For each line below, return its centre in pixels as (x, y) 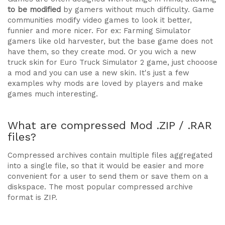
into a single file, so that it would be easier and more (106, 166)
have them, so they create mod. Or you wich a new (102, 52)
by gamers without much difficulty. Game (139, 10)
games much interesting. (53, 94)
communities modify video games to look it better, (100, 20)
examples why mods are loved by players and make (105, 83)
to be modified (35, 10)
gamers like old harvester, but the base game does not (110, 41)
